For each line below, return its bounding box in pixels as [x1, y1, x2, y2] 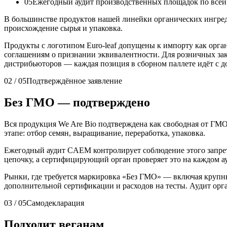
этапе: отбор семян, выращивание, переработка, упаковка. [4, 128, 205, 137]
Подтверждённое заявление [26, 77, 122, 86]
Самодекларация [26, 198, 84, 207]
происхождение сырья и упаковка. [4, 24, 123, 33]
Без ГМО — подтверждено [4, 95, 150, 109]
